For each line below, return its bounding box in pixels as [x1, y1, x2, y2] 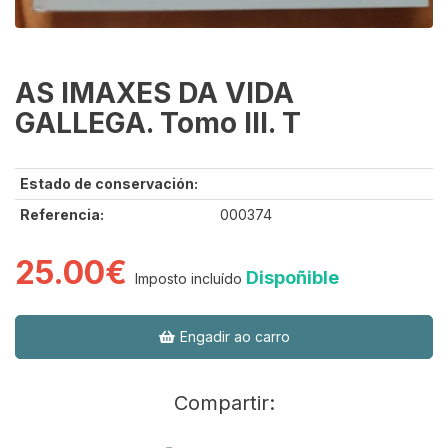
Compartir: [173, 391, 275, 416]
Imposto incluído [135, 270, 242, 288]
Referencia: [20, 206, 104, 224]
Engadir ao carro [175, 328, 290, 346]
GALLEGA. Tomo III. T [15, 106, 301, 141]
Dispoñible [246, 267, 339, 289]
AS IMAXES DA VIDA [15, 76, 294, 111]
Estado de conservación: [20, 175, 198, 193]
